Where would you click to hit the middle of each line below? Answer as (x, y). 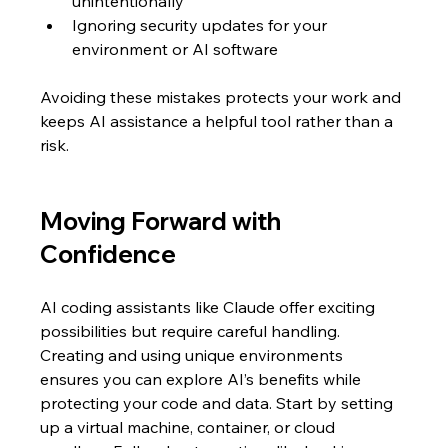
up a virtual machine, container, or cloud (190, 427)
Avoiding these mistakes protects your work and (223, 97)
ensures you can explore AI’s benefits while (203, 379)
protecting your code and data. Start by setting (219, 403)
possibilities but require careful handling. (192, 331)
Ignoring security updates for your (202, 25)
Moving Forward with (163, 221)
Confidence (108, 254)
